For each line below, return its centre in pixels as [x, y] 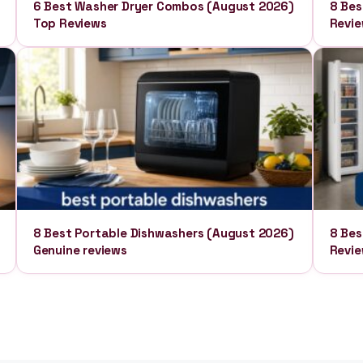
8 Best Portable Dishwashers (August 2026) [163, 233]
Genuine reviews [80, 250]
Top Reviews [70, 23]
